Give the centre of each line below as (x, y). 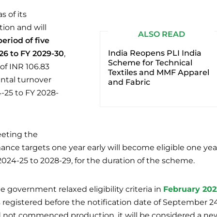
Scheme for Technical (150, 62)
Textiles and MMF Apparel (159, 72)
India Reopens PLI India (155, 53)
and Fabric (129, 82)
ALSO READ (161, 34)
